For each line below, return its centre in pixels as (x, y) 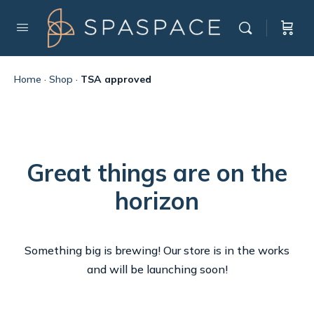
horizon (157, 201)
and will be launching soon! (157, 269)
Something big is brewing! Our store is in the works (157, 250)
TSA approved (116, 79)
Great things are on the (157, 173)
